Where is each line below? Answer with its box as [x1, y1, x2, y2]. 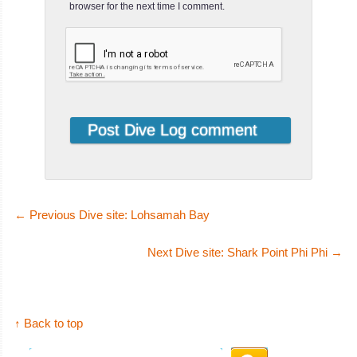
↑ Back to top [14, 316, 83, 330]
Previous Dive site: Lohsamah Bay [26, 207, 210, 222]
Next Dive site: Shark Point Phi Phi [147, 245, 331, 259]
